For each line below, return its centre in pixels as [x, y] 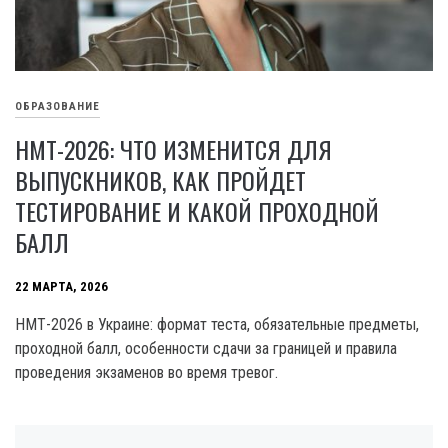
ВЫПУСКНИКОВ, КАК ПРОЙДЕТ [160, 179]
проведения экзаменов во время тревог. [146, 372]
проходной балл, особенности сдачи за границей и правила [206, 348]
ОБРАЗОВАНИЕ [57, 107]
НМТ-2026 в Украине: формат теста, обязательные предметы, [217, 324]
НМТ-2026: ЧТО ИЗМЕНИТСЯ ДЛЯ [173, 148]
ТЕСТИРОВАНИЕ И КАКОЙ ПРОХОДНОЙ [197, 210]
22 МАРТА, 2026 [61, 287]
